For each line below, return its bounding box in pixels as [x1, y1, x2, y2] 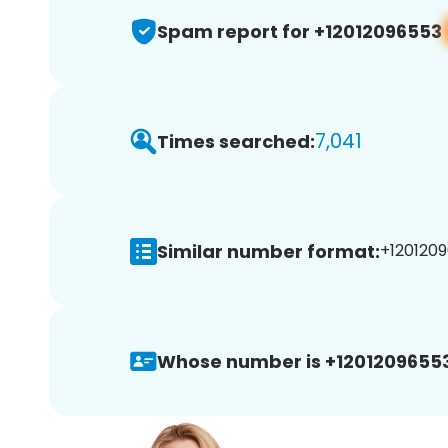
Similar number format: [157, 238, 380, 264]
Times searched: [157, 128, 315, 154]
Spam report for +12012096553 [157, 18, 442, 44]
